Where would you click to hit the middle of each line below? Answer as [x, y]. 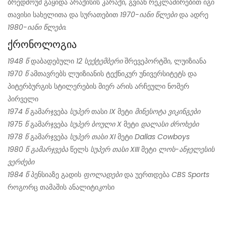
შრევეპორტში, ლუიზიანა [164, 61]
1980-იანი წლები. [37, 27]
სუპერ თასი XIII [115, 150]
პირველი [23, 99]
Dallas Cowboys [162, 137]
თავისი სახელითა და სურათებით [64, 15]
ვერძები [21, 162]
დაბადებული [52, 61]
